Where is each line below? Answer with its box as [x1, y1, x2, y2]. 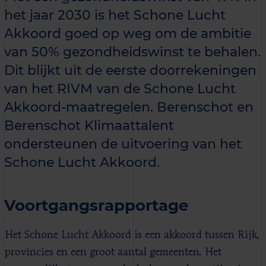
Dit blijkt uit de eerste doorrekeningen [4, 62, 256, 78]
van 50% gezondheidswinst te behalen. [4, 43, 261, 60]
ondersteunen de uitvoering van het [4, 135, 242, 152]
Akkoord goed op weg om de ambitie [4, 25, 251, 42]
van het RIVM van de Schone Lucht [4, 80, 236, 97]
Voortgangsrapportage [4, 195, 188, 215]
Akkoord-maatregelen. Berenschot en [4, 99, 254, 115]
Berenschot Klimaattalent [4, 117, 174, 134]
